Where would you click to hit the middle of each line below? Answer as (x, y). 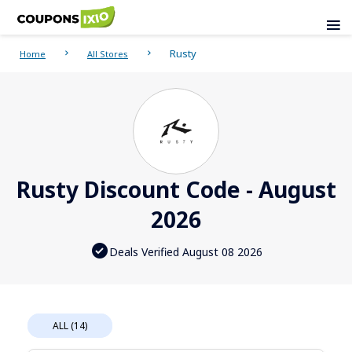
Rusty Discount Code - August (176, 190)
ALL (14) (70, 326)
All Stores (108, 54)
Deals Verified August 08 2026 (185, 251)
